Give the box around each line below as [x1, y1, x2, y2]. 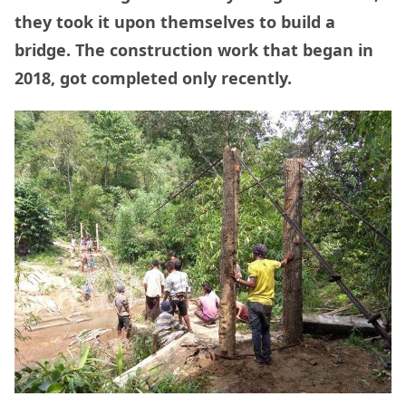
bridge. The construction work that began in [14, 39, 373, 62]
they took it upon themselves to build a [14, 11, 335, 34]
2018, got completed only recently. [14, 67, 292, 90]
